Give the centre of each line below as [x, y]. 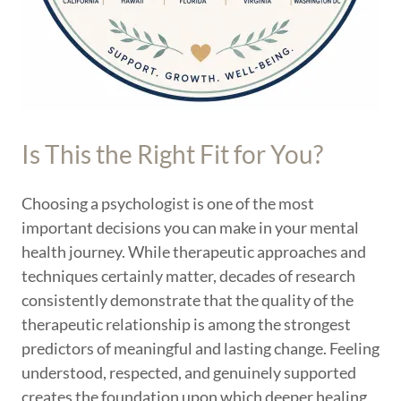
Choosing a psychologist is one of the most [168, 203]
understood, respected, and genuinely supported [189, 372]
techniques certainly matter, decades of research [188, 276]
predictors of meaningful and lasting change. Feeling [200, 348]
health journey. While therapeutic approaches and [194, 252]
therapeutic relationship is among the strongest [186, 324]
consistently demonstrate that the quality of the [188, 300]
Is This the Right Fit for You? [172, 154]
